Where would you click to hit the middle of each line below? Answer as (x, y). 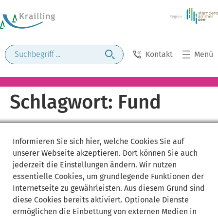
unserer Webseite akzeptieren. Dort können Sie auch (105, 153)
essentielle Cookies (48, 176)
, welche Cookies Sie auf (142, 141)
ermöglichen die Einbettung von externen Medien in (105, 211)
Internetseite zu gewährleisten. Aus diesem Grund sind (109, 188)
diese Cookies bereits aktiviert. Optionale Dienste (101, 200)
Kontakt (159, 54)
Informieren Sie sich (49, 141)
